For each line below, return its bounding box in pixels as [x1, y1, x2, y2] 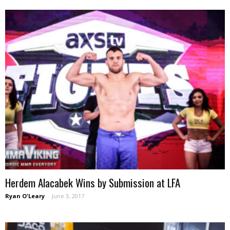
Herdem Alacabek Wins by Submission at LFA [5, 174, 180, 190]
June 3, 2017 [52, 191, 84, 200]
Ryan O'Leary [5, 191, 45, 200]
